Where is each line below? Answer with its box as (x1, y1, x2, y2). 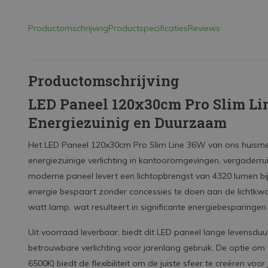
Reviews (188, 23, 220, 33)
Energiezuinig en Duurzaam (28, 113, 227, 132)
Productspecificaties (108, 23, 188, 33)
